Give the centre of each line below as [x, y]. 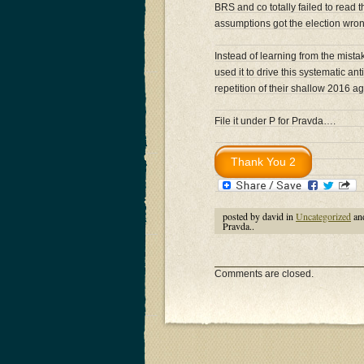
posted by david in [259, 216]
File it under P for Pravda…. [275, 121]
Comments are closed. [264, 273]
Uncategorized [323, 216]
